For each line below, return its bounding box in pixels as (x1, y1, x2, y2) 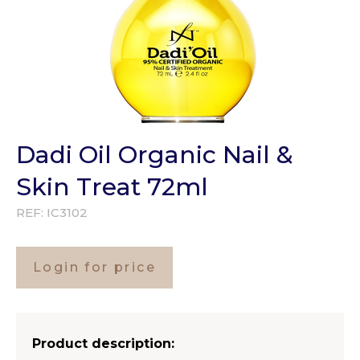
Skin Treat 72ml (16, 172, 208, 202)
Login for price (33, 260, 156, 276)
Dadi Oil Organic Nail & (16, 140, 293, 170)
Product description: (32, 336, 174, 352)
